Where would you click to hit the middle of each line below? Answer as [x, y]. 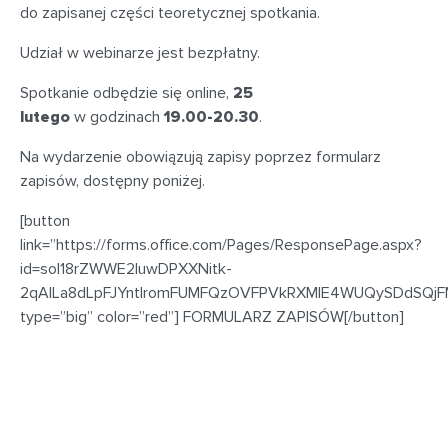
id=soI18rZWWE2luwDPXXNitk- [126, 269]
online [206, 93]
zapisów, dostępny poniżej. [112, 181]
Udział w [51, 53]
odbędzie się [139, 93]
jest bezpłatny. [207, 53]
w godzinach [119, 117]
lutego [45, 117]
